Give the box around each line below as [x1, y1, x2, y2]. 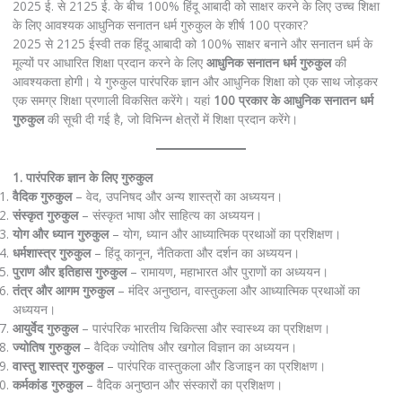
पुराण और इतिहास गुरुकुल [12, 262, 127, 280]
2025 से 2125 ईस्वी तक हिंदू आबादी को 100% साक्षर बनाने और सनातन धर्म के [12, 34, 372, 52]
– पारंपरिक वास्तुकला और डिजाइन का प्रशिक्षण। [102, 356, 326, 374]
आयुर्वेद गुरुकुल [12, 319, 78, 336]
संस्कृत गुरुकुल [12, 205, 78, 223]
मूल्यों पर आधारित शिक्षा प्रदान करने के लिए [12, 53, 206, 71]
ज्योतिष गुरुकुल [12, 337, 80, 355]
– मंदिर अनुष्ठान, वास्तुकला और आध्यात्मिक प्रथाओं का [113, 281, 360, 299]
